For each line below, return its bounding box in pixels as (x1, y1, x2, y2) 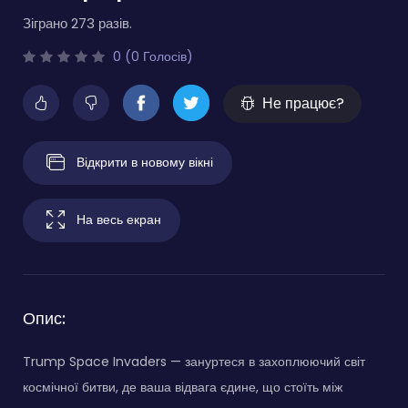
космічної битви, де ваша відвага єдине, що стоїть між (23, 377, 342, 396)
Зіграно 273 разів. (23, 13, 132, 33)
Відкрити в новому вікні (76, 152, 213, 171)
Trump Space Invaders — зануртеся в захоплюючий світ (23, 352, 365, 371)
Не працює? (262, 92, 344, 114)
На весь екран (76, 209, 161, 229)
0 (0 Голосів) (109, 46, 193, 66)
